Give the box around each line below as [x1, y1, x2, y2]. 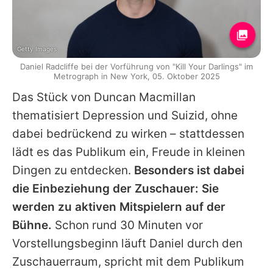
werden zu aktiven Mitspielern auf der [12, 200, 225, 214]
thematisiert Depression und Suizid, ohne [12, 108, 238, 123]
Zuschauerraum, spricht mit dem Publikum [12, 255, 244, 269]
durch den [184, 236, 243, 251]
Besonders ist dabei [134, 163, 244, 178]
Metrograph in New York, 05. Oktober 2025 [53, 71, 220, 82]
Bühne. [12, 218, 52, 233]
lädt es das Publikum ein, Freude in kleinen [12, 145, 245, 160]
